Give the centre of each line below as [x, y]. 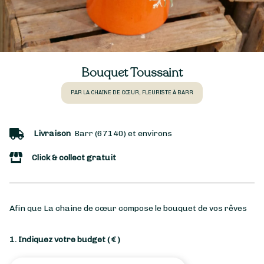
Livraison [52, 134]
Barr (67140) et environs [121, 134]
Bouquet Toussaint [132, 73]
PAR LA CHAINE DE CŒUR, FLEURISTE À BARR [132, 93]
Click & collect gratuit [74, 158]
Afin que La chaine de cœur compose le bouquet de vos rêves [128, 209]
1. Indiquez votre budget [58, 240]
